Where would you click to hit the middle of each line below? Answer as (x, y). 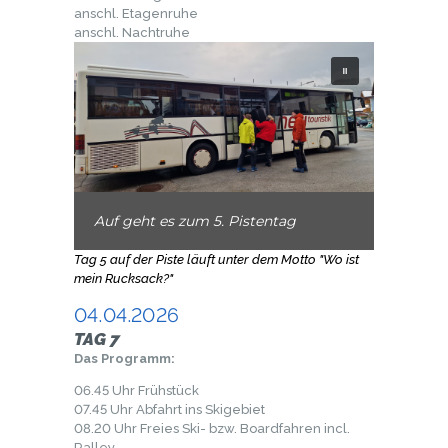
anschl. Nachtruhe (132, 32)
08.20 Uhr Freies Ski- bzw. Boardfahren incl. (212, 428)
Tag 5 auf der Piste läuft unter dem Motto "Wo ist (216, 259)
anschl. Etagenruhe (136, 13)
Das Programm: (124, 358)
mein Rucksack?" (123, 278)
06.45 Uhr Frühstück (136, 390)
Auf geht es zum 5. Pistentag (195, 220)
